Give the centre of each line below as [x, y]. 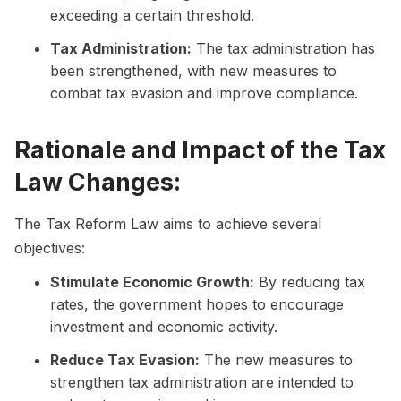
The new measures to [276, 359]
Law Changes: [98, 181]
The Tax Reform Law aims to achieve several [168, 223]
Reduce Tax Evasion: [125, 359]
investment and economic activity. [164, 326]
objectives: [50, 247]
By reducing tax [310, 282]
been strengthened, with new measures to [193, 70]
